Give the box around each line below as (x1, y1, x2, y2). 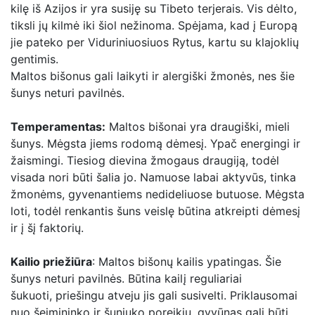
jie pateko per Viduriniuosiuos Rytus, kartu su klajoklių (11, 35, 299, 49)
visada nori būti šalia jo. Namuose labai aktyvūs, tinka (11, 170, 296, 184)
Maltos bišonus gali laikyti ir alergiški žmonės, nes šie (11, 69, 295, 83)
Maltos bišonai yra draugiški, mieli (105, 120, 290, 134)
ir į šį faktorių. (11, 221, 84, 235)
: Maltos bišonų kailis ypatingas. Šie (92, 255, 281, 269)
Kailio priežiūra (11, 255, 92, 269)
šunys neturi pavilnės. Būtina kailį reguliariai (11, 271, 242, 285)
